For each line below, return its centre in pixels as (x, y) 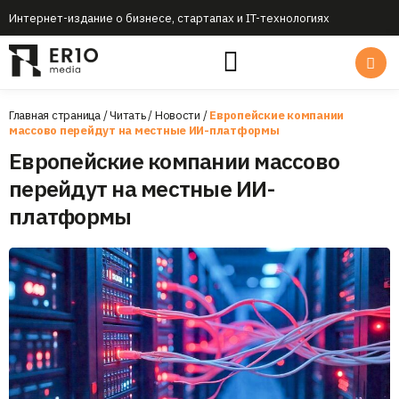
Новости (177, 115)
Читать (128, 115)
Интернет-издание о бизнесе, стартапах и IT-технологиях (169, 18)
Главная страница (55, 115)
